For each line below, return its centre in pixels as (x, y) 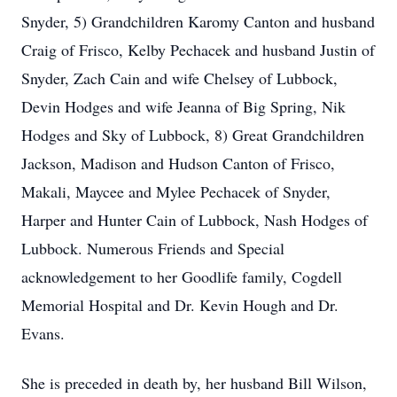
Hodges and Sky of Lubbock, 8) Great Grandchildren (193, 135)
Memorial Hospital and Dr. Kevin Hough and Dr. (180, 305)
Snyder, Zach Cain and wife (113, 78)
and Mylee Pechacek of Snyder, (227, 191)
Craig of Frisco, (74, 50)
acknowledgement (78, 276)
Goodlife (210, 276)
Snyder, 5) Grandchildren (105, 21)
